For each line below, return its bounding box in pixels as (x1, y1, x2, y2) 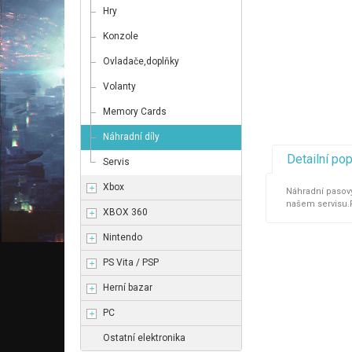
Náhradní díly (103, 131, 159, 142)
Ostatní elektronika (103, 332, 185, 343)
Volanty (103, 81, 136, 92)
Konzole (103, 31, 138, 42)
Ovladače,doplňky (103, 56, 179, 67)
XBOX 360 (103, 207, 148, 218)
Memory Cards (103, 106, 167, 117)
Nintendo (103, 232, 142, 243)
